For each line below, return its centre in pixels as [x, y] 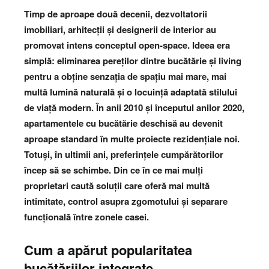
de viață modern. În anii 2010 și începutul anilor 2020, [134, 107]
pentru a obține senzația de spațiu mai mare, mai [125, 76]
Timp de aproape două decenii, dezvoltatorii [116, 14]
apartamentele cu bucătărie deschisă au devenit [123, 123]
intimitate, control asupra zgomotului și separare [126, 201]
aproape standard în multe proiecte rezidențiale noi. [132, 138]
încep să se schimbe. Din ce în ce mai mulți [113, 170]
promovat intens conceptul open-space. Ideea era [127, 45]
